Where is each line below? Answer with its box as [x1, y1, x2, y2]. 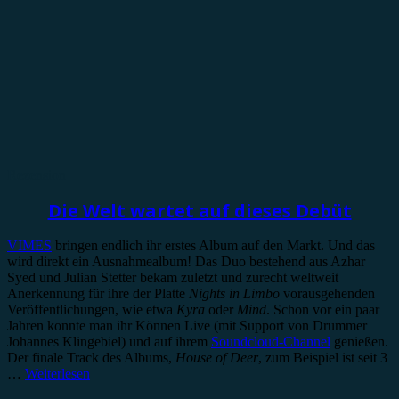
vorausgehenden [283, 285, 375, 301]
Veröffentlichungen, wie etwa [7, 301, 176, 317]
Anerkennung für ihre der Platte [7, 285, 189, 301]
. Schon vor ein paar [266, 301, 379, 317]
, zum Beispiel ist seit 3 [258, 349, 387, 365]
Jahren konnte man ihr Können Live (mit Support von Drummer [7, 317, 367, 333]
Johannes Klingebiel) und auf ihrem [7, 333, 211, 349]
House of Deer [175, 349, 258, 365]
